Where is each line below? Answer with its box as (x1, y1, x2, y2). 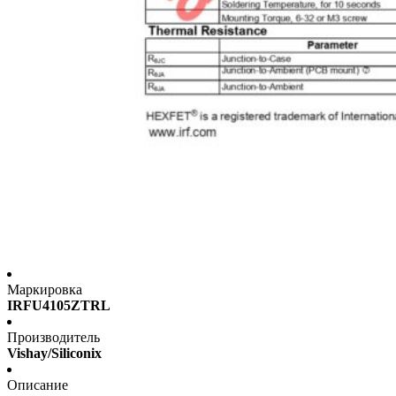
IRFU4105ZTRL (7, 298, 110, 314)
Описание (7, 377, 68, 393)
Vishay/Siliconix (7, 346, 102, 362)
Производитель (7, 330, 100, 346)
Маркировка (7, 282, 82, 298)
